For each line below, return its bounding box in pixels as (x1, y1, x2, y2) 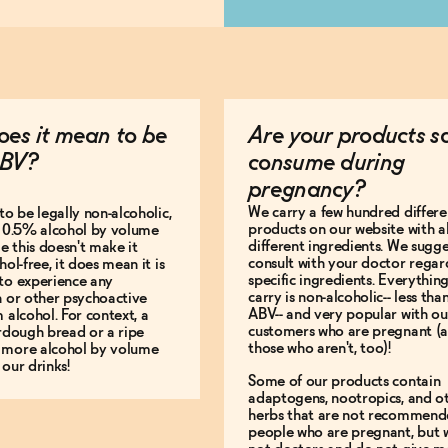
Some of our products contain (248, 374, 441, 389)
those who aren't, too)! (248, 341, 391, 356)
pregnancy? (248, 179, 363, 202)
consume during (248, 152, 405, 175)
